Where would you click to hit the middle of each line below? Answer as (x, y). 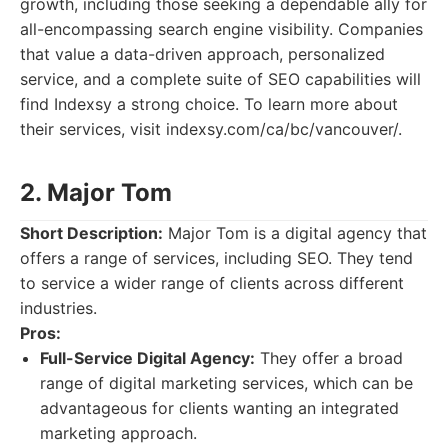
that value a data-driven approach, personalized (202, 54)
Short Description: (91, 233)
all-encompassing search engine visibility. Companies (221, 29)
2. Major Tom (96, 192)
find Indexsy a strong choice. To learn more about (209, 104)
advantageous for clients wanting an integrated (219, 408)
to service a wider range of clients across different (212, 283)
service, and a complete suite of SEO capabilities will (220, 79)
